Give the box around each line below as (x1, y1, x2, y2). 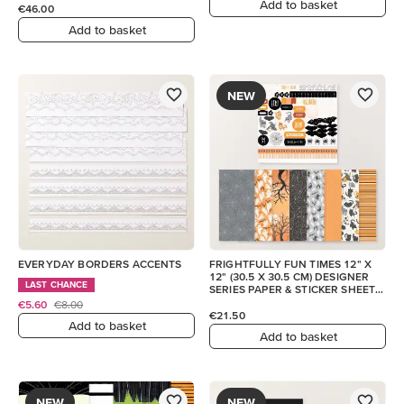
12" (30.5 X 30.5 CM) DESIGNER (209, 271, 370, 282)
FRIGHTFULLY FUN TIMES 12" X (209, 258, 372, 270)
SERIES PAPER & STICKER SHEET (209, 283, 376, 295)
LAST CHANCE (25, 280, 88, 289)
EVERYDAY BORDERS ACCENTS (18, 258, 182, 270)
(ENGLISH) (209, 296, 262, 308)
